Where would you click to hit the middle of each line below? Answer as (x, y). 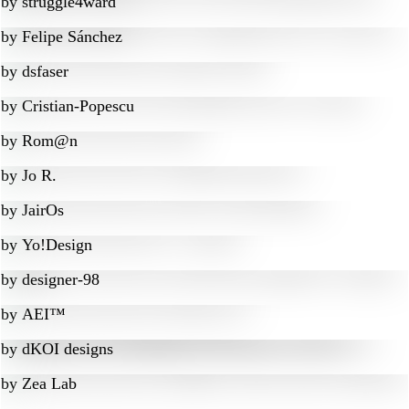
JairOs (43, 210)
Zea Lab (49, 383)
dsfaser (45, 71)
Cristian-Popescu (78, 106)
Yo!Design (57, 245)
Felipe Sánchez (72, 37)
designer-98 (61, 279)
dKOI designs (68, 349)
